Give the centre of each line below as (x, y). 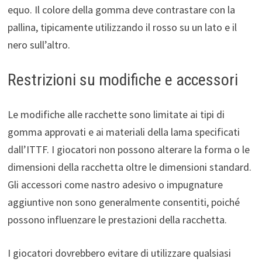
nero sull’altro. (39, 45)
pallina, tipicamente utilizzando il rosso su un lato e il (122, 27)
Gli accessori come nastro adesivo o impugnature (115, 185)
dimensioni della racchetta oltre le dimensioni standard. (129, 167)
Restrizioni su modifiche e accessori (123, 80)
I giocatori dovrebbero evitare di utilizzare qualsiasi (119, 253)
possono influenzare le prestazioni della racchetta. (117, 220)
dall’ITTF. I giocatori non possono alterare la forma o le (128, 150)
